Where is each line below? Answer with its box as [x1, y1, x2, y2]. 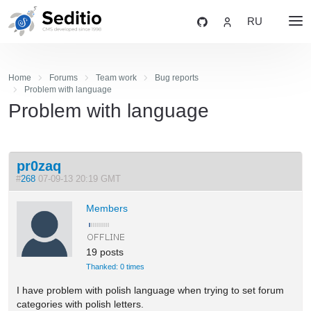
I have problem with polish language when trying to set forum [17, 284, 285, 296]
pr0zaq [17, 158, 62, 174]
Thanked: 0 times [86, 262, 145, 271]
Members [86, 202, 128, 214]
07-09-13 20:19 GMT [35, 174, 127, 184]
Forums [49, 73, 78, 83]
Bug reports [154, 73, 199, 83]
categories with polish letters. [17, 298, 144, 310]
